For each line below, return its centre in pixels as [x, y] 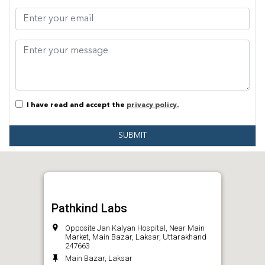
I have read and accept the [75, 106]
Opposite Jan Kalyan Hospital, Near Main [135, 228]
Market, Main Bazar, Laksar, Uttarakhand [136, 237]
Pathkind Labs [89, 209]
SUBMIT [132, 136]
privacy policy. [153, 106]
